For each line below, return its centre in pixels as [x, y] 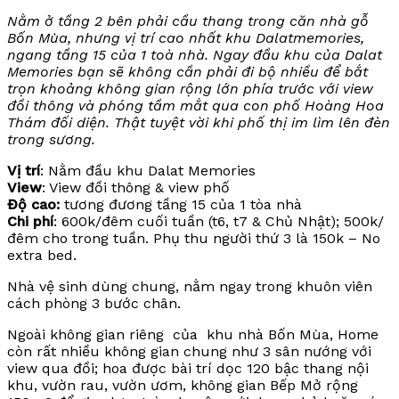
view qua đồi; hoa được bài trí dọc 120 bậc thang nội [188, 369]
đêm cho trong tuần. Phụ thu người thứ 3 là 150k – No [194, 239]
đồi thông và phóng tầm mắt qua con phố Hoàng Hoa [195, 106]
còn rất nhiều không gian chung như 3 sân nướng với [189, 352]
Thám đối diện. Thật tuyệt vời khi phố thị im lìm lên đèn [199, 123]
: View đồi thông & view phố [136, 188]
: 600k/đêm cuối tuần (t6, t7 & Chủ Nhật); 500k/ [219, 222]
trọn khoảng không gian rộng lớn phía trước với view [190, 89]
